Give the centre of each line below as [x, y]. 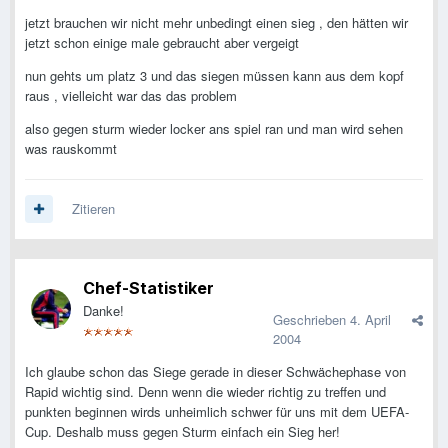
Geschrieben [311, 320]
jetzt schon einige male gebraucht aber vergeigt [162, 43]
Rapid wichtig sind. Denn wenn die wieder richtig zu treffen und [205, 392]
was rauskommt [71, 149]
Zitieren [93, 209]
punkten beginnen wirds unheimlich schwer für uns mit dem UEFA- [217, 412]
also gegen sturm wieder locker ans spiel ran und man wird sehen [214, 129]
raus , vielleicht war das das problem [131, 96]
